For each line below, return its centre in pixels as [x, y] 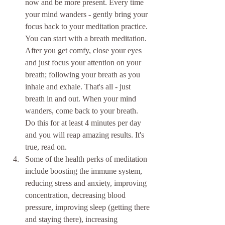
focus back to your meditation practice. [87, 27]
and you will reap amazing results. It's [86, 135]
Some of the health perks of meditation [87, 159]
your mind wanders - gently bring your [87, 15]
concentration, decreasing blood [76, 195]
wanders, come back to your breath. [83, 111]
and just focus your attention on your [84, 63]
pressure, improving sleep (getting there [88, 207]
